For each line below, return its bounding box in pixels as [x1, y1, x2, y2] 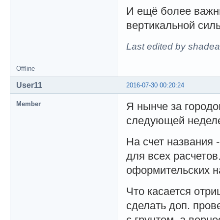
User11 [16, 81, 42, 89]
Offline [16, 64, 35, 72]
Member [16, 100, 41, 108]
